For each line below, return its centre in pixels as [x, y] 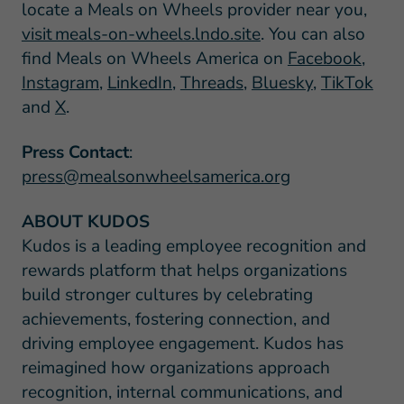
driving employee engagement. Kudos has [182, 343]
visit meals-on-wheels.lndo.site [141, 34]
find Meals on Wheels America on [154, 58]
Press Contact [75, 152]
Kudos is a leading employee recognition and [193, 246]
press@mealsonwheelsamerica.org [156, 176]
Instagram [60, 83]
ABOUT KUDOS [85, 221]
